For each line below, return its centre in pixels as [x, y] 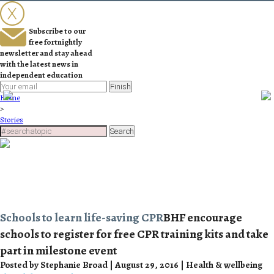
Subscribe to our [57, 31]
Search [122, 131]
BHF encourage [203, 217]
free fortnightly [56, 42]
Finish [120, 86]
